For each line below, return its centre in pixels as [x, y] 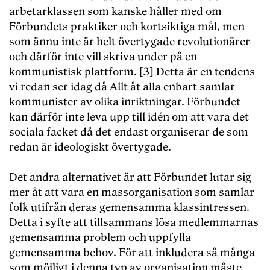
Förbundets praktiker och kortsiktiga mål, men [127, 27]
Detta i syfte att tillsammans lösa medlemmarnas [134, 223]
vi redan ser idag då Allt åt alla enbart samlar [122, 87]
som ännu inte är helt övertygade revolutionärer [130, 42]
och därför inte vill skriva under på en [103, 57]
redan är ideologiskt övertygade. [90, 148]
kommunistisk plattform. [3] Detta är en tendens [132, 72]
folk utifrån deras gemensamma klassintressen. [129, 208]
